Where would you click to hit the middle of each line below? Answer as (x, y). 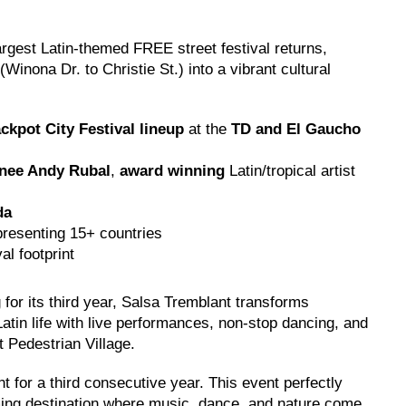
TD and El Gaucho (296, 129)
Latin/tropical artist (292, 170)
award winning (174, 170)
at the (210, 129)
